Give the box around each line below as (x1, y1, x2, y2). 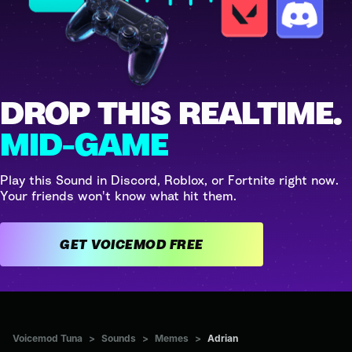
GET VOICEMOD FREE (169, 236, 203, 252)
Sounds (101, 332, 136, 344)
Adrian (207, 332, 238, 344)
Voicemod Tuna (13, 332, 82, 344)
